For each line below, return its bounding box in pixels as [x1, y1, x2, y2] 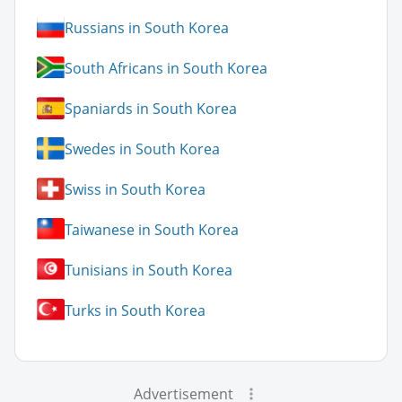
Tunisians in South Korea [65, 259, 232, 280]
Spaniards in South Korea [65, 98, 237, 118]
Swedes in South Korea [65, 138, 220, 159]
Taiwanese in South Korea [65, 219, 239, 240]
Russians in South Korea [65, 17, 229, 38]
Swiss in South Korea [65, 179, 205, 199]
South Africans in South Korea [65, 57, 267, 78]
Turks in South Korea [65, 300, 205, 320]
